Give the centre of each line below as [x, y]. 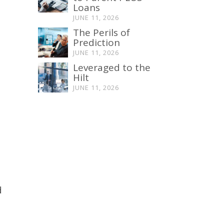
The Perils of [101, 32]
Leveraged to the [112, 67]
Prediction [96, 42]
